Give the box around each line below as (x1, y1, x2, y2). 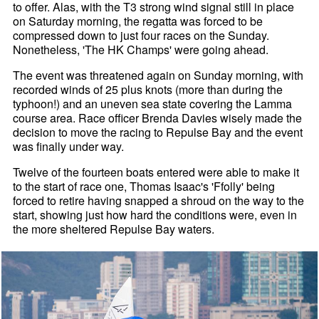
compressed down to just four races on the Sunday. (13, 27, 270, 44)
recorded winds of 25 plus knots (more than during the (13, 81, 283, 98)
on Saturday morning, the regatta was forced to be (13, 13, 263, 30)
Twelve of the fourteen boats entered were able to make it (13, 164, 300, 181)
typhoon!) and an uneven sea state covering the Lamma (13, 95, 293, 113)
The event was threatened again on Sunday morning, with (13, 67, 304, 84)
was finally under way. (13, 138, 125, 155)
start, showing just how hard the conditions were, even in (13, 206, 298, 224)
